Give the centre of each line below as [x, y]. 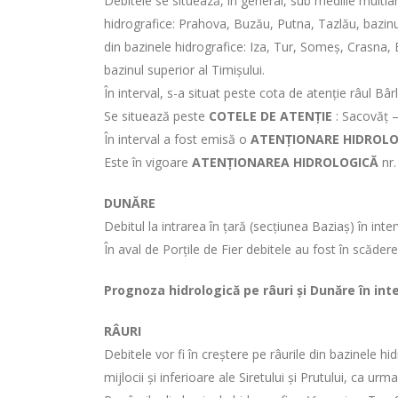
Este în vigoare [148, 162]
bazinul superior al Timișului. [184, 70]
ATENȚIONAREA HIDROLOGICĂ [285, 162]
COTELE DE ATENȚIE [271, 116]
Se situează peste [156, 116]
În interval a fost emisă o [177, 139]
